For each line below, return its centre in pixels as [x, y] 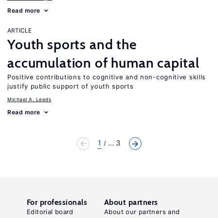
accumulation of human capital [103, 63]
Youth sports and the [72, 44]
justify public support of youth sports [71, 86]
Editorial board [50, 212]
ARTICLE [19, 30]
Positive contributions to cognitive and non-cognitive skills [107, 77]
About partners [131, 202]
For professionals [57, 202]
